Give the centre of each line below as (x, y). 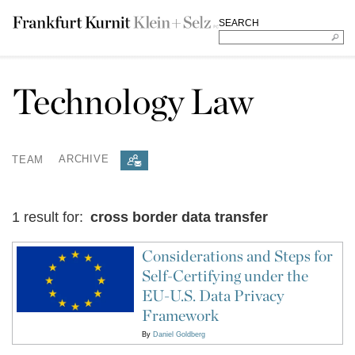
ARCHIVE (84, 159)
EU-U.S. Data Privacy (213, 296)
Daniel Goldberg (179, 334)
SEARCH (239, 23)
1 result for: (50, 217)
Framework (180, 315)
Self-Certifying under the (225, 276)
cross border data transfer (179, 217)
